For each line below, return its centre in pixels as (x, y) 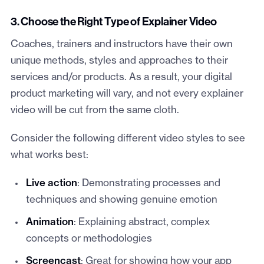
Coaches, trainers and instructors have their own (121, 44)
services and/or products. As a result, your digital (121, 77)
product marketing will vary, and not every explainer (127, 94)
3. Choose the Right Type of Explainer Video (113, 23)
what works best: (49, 155)
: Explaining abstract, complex (141, 222)
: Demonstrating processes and (148, 184)
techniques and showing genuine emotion (121, 200)
